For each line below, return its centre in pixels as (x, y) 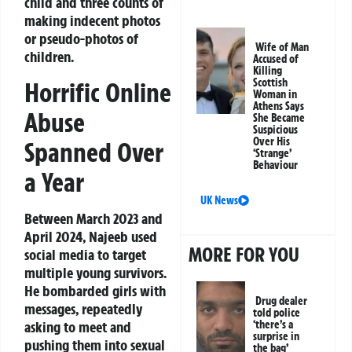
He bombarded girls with (95, 290)
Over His (272, 142)
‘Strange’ (272, 154)
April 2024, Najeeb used (91, 236)
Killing (268, 71)
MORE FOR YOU (244, 255)
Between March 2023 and (93, 218)
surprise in (277, 337)
